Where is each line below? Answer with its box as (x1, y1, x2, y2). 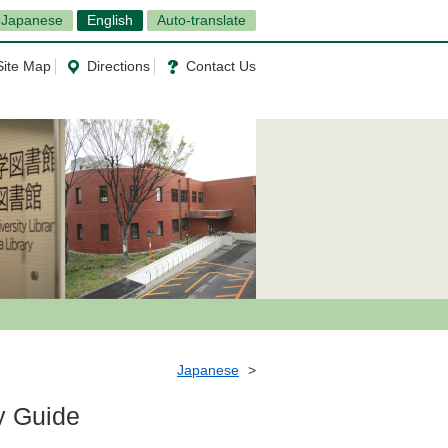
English (87, 12, 133, 28)
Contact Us (186, 58, 256, 74)
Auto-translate (157, 12, 246, 28)
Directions (87, 58, 150, 74)
